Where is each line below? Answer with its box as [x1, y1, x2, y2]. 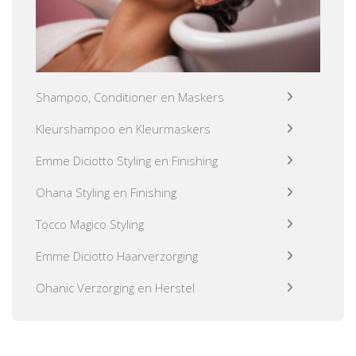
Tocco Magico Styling [36, 215, 144, 232]
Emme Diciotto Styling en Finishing [36, 152, 218, 168]
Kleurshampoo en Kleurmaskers [36, 120, 211, 137]
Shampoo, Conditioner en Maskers [36, 88, 224, 105]
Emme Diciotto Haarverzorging [36, 247, 198, 264]
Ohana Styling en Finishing [36, 184, 176, 200]
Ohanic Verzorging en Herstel [36, 279, 195, 296]
